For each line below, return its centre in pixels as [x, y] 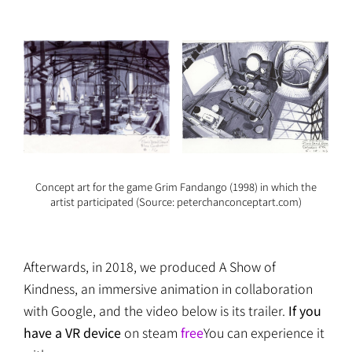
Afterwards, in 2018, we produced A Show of [150, 266]
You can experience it [264, 332]
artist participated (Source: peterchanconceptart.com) [176, 201]
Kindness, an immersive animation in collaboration [168, 288]
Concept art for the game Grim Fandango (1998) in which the [176, 186]
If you [305, 310]
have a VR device [72, 332]
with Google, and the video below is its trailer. [156, 310]
